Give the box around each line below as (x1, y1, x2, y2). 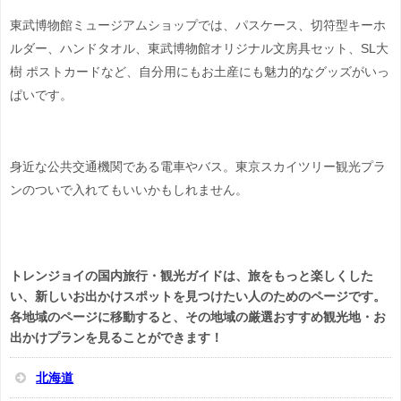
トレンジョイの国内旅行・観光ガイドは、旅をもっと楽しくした (10, 269, 373, 283)
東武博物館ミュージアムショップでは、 (10, 19, 235, 32)
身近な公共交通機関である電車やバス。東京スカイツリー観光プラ (10, 160, 386, 174)
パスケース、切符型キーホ (235, 19, 386, 32)
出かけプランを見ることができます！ (10, 331, 223, 345)
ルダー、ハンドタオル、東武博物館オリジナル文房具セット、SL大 (10, 42, 388, 55)
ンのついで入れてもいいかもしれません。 (10, 183, 248, 197)
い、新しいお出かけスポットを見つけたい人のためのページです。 (10, 290, 386, 303)
